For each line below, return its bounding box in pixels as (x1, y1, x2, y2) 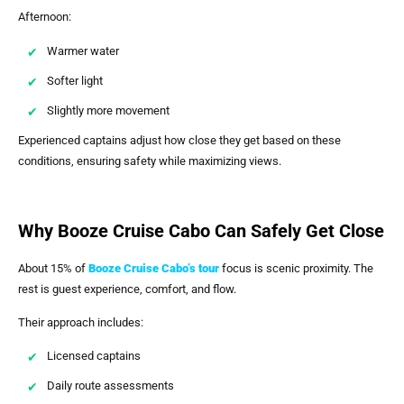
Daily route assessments (47, 379, 174, 393)
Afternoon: (18, 10, 71, 24)
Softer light (47, 73, 103, 87)
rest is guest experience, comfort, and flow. (18, 281, 236, 296)
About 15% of (18, 261, 88, 275)
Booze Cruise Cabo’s (88, 261, 196, 275)
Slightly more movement (47, 103, 170, 117)
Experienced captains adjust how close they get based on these (18, 133, 341, 147)
